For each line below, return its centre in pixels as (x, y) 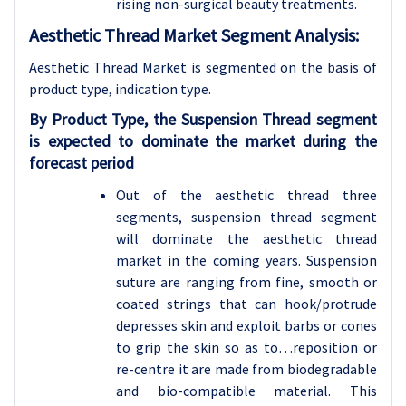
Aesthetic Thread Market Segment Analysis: (194, 35)
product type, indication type (119, 89)
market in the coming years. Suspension (246, 261)
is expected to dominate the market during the (203, 141)
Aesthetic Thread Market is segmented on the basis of (203, 68)
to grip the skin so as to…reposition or (246, 348)
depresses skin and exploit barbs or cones (246, 326)
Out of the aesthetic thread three (246, 195)
